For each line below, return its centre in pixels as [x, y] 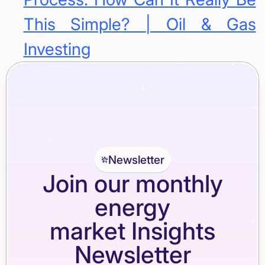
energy [132, 208]
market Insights [132, 231]
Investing [57, 49]
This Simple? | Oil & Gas [140, 25]
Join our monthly [132, 184]
